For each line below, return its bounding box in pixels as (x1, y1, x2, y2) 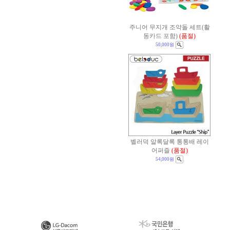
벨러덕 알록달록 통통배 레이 (130, 138, 209, 145)
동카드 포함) (143, 32, 178, 40)
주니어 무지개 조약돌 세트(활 (129, 24, 210, 31)
